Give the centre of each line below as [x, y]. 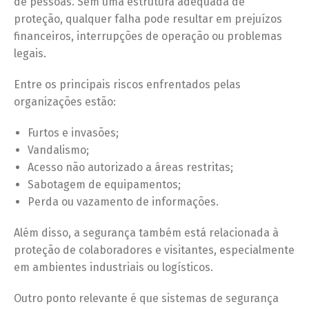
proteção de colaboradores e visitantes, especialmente [154, 250]
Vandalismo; [58, 150]
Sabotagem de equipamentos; [104, 184]
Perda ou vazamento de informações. [123, 201]
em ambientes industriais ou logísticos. [113, 267]
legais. [30, 53]
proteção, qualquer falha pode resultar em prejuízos [148, 19]
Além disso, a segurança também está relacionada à [146, 232]
